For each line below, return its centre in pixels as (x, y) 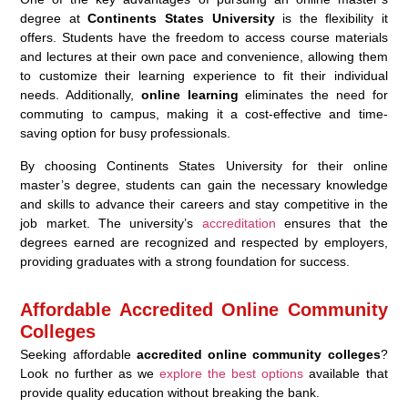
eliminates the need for (313, 94)
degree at (54, 18)
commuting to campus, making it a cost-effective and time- (204, 113)
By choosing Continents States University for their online (204, 165)
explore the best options (232, 373)
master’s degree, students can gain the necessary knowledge (204, 184)
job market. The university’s (111, 223)
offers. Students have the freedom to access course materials (204, 37)
